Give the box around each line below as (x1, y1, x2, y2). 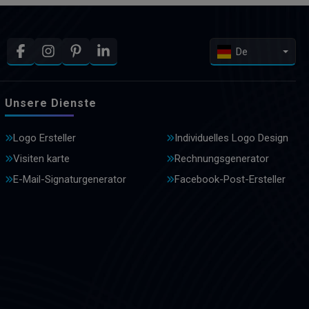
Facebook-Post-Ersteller (174, 173, 286, 186)
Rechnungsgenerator (174, 152, 269, 166)
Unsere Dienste (5, 97, 97, 110)
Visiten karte (13, 152, 70, 166)
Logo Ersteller (13, 132, 76, 145)
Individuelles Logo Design (174, 132, 288, 145)
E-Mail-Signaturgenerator (13, 173, 126, 186)
